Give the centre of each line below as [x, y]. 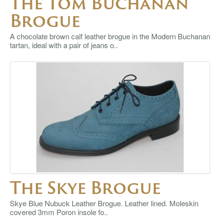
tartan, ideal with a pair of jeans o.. [64, 45]
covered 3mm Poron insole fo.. [59, 212]
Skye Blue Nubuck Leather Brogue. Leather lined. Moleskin [104, 203]
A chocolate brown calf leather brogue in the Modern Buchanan [110, 36]
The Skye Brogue [85, 188]
